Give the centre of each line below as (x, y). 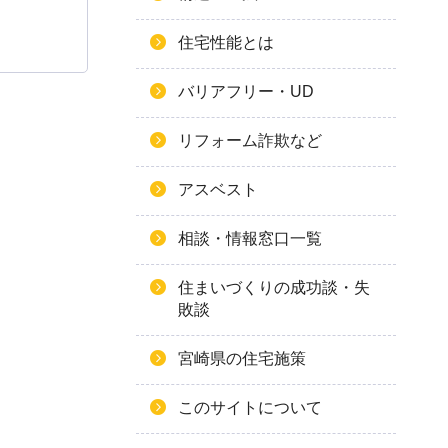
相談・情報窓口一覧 (250, 238)
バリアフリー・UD (246, 91)
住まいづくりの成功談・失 (274, 287)
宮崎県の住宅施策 (242, 358)
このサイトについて (250, 407)
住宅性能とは (226, 42)
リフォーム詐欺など (250, 140)
